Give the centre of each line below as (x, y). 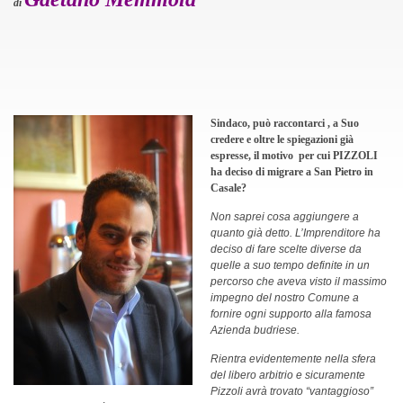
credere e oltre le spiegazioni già (282, 139)
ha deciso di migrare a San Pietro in (292, 172)
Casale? (228, 188)
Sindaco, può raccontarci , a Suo (285, 123)
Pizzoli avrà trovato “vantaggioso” (292, 391)
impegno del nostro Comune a (285, 298)
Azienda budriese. (255, 330)
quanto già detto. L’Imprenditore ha (296, 233)
